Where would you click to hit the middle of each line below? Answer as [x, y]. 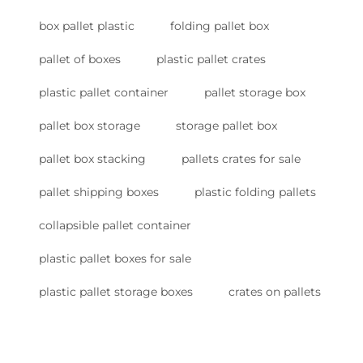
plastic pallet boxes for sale [115, 259]
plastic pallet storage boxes [116, 292]
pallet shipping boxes [99, 192]
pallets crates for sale [241, 159]
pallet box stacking [92, 159]
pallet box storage [90, 126]
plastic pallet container [104, 93]
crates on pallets [275, 292]
